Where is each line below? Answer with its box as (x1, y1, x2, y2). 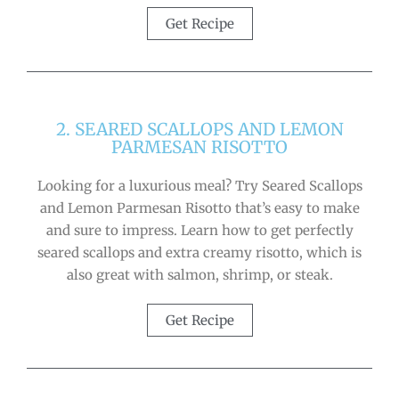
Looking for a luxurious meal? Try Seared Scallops (37, 176, 362, 194)
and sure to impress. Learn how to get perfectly (45, 221, 354, 239)
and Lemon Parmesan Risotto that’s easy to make (39, 199, 360, 216)
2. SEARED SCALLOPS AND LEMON (55, 118, 344, 140)
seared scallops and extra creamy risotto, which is (37, 243, 362, 261)
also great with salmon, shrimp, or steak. (66, 265, 333, 283)
